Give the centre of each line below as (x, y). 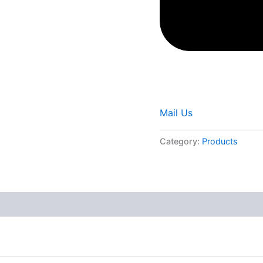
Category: (181, 141)
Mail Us (176, 112)
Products (220, 141)
